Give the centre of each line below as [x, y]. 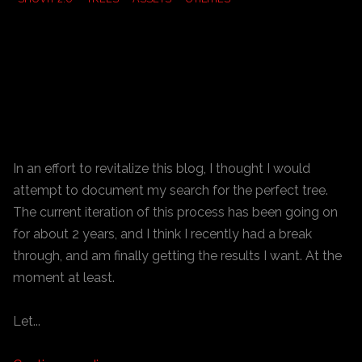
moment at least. [64, 277]
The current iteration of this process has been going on [175, 212]
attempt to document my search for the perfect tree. [170, 190]
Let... [27, 321]
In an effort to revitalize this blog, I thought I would [162, 168]
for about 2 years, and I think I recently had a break [162, 234]
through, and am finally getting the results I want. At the [177, 255]
